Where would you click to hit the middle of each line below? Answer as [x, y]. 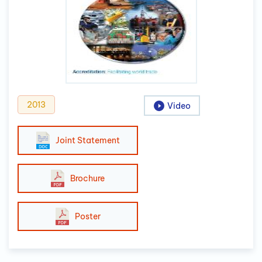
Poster [87, 216]
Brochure [87, 178]
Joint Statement [87, 140]
